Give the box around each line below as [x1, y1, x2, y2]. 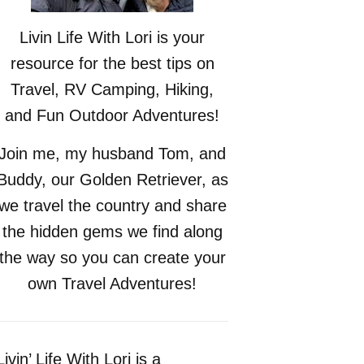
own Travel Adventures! [28, 275, 197, 292]
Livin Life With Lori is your [19, 28, 206, 46]
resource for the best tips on [10, 54, 214, 72]
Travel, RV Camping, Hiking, [11, 80, 214, 98]
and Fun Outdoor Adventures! [5, 106, 220, 124]
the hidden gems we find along [2, 223, 223, 240]
